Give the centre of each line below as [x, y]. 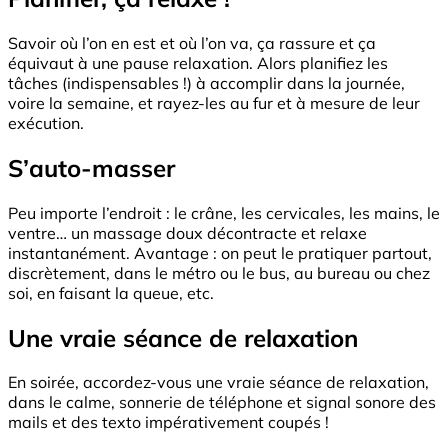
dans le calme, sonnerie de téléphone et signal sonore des [222, 402]
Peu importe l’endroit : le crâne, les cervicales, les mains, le [224, 212]
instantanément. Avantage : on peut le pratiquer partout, [220, 252]
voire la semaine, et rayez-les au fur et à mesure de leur [214, 102]
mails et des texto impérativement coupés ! [168, 422]
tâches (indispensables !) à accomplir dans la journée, [206, 82]
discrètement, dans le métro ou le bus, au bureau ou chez [219, 272]
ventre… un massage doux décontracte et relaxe [187, 232]
